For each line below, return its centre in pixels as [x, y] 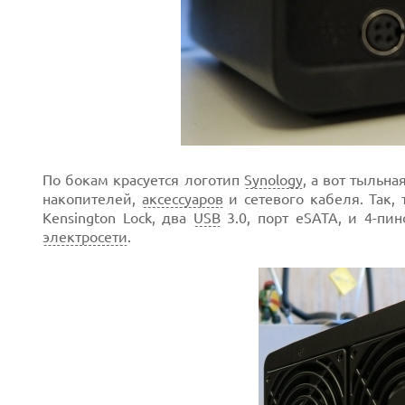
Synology [273, 180]
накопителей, [92, 199]
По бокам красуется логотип [143, 180]
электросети [85, 237]
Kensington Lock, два [118, 218]
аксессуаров [182, 199]
